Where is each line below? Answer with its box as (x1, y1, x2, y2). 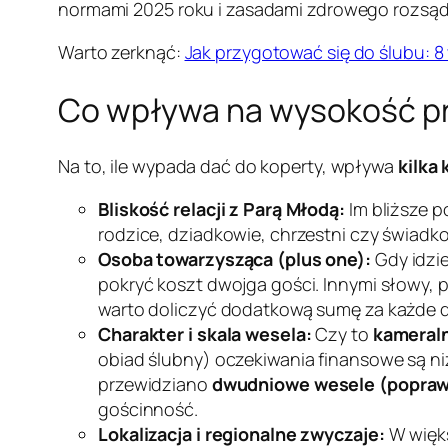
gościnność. (98, 397, 198, 422)
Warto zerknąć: (58, 40, 185, 65)
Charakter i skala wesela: (98, 322, 312, 347)
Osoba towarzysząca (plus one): (98, 247, 371, 272)
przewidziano (98, 372, 212, 397)
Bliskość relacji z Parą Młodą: (98, 197, 345, 222)
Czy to (311, 322, 373, 347)
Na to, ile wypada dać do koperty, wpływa (58, 154, 398, 179)
